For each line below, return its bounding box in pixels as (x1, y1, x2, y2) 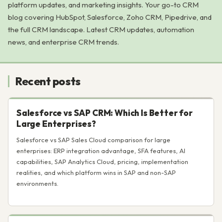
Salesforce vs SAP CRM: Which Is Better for (16, 108, 193, 118)
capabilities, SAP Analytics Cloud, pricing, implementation (16, 158, 188, 166)
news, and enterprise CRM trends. (8, 37, 119, 47)
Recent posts (15, 74, 81, 88)
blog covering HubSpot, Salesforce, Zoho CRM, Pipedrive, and (8, 12, 212, 22)
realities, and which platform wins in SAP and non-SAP (16, 168, 176, 176)
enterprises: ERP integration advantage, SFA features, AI (16, 147, 185, 155)
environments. (16, 179, 58, 187)
